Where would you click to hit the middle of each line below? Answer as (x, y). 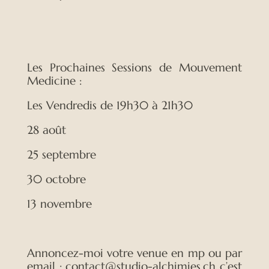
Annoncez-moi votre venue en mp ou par (134, 252)
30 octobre (56, 179)
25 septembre (61, 154)
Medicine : (54, 80)
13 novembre (59, 203)
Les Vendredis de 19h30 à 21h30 (110, 105)
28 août (46, 129)
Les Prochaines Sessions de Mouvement (134, 67)
